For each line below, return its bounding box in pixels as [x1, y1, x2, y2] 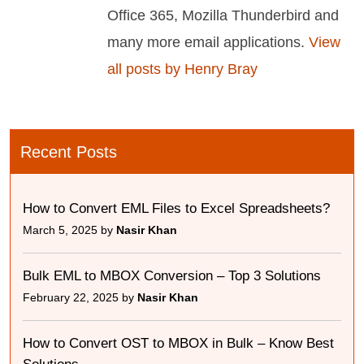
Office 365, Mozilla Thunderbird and [107, 7, 339, 24]
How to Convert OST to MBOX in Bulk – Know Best [23, 336, 334, 352]
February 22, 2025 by [23, 291, 137, 305]
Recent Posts [20, 143, 117, 162]
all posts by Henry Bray [107, 61, 258, 77]
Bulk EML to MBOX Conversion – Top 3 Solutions [23, 268, 321, 284]
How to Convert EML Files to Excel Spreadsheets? [23, 201, 330, 217]
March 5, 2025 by [23, 223, 116, 237]
